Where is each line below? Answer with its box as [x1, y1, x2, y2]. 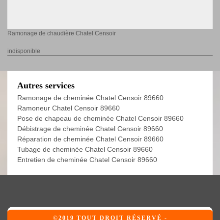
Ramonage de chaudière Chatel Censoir [7, 30, 116, 37]
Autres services [17, 81, 75, 91]
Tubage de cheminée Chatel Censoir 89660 [17, 145, 153, 154]
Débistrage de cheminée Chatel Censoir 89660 [17, 125, 163, 133]
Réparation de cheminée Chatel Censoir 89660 [17, 135, 164, 143]
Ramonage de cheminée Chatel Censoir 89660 [17, 94, 164, 102]
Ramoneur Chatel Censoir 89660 [17, 104, 120, 112]
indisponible [7, 48, 40, 55]
